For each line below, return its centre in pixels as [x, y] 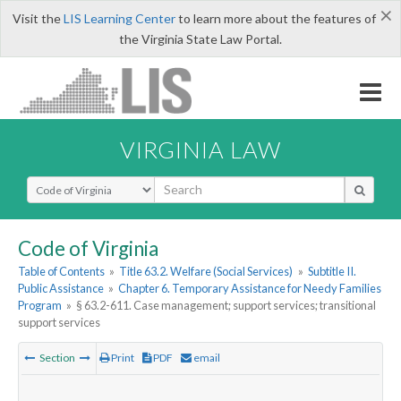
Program [40, 306]
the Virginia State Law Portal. [200, 39]
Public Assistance [61, 289]
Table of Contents [61, 272]
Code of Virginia [88, 248]
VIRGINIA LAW [200, 149]
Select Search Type [80, 183]
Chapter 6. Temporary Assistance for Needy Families [250, 289]
